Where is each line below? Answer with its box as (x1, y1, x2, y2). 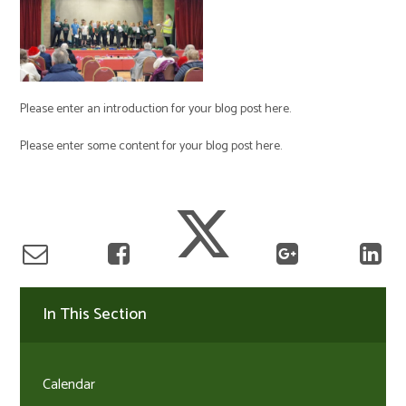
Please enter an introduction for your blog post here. (20, 98, 292, 120)
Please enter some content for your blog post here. (20, 135, 283, 157)
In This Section (43, 302, 148, 328)
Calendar (43, 372, 96, 398)
